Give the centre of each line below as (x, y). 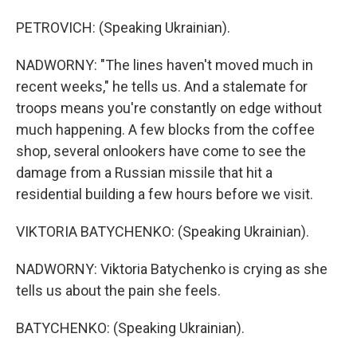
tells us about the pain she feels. (118, 290)
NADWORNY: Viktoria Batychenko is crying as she (172, 269)
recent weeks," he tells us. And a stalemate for (162, 86)
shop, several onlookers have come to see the (161, 151)
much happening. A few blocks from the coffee (165, 129)
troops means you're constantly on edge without (169, 108)
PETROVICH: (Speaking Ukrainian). (123, 27)
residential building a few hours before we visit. (165, 194)
